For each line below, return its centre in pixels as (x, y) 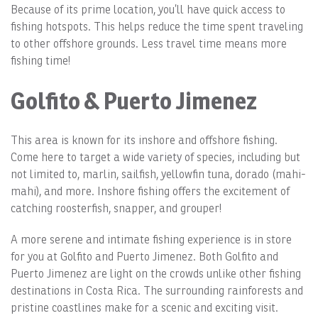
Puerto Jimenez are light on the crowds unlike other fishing (156, 273)
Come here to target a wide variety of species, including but (155, 157)
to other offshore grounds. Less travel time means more (149, 43)
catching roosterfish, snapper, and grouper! (116, 208)
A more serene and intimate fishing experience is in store (151, 239)
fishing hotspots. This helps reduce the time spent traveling (157, 26)
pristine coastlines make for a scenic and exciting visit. (144, 307)
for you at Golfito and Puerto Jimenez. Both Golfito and (144, 256)
